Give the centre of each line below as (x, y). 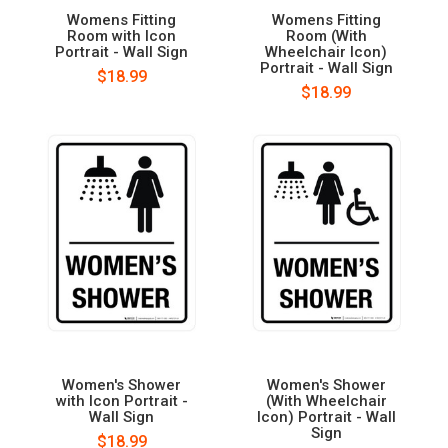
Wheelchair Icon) (326, 51)
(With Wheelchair (326, 400)
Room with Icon (122, 35)
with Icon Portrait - (121, 400)
